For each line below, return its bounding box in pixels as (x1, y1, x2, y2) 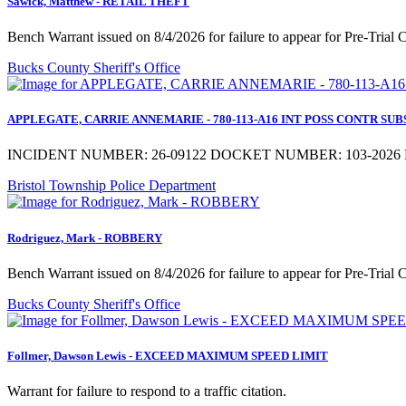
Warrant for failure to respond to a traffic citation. (7, 383, 290, 400)
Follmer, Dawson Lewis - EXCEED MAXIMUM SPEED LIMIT (7, 348, 328, 362)
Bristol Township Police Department (7, 178, 216, 194)
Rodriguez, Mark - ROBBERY (7, 230, 162, 245)
